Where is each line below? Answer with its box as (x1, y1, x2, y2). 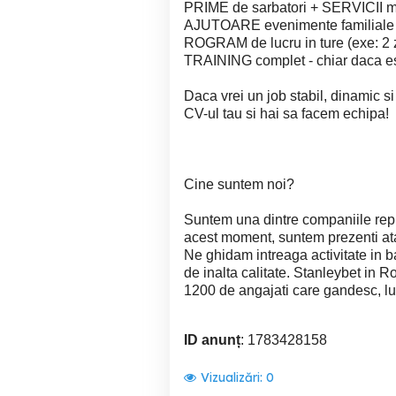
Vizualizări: (201, 369, 266, 385)
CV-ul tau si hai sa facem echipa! (184, 106, 389, 121)
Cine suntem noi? (184, 177, 294, 192)
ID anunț (184, 332, 240, 347)
